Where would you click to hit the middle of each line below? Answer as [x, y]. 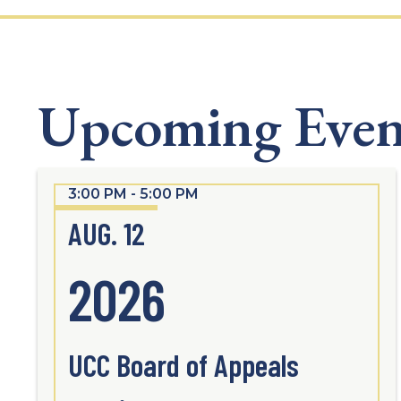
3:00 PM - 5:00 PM [133, 194]
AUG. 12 [107, 233]
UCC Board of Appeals [183, 365]
